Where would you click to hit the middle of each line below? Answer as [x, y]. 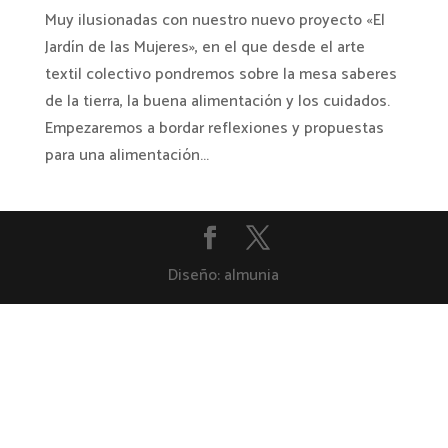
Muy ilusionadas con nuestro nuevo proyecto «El [214, 20]
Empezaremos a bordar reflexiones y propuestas [214, 128]
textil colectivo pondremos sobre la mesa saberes [220, 74]
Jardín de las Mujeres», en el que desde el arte [204, 47]
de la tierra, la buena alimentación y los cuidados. [217, 101]
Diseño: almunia [224, 275]
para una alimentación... [126, 155]
